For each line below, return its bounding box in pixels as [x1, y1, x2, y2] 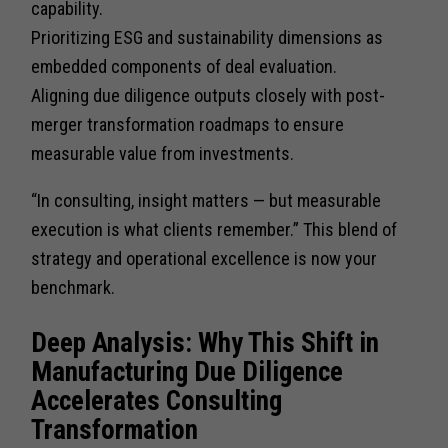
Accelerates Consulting [31, 384, 283, 417]
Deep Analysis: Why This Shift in [31, 326, 380, 359]
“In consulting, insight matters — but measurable [31, 189, 382, 211]
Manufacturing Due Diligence [31, 355, 344, 388]
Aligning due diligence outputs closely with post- [31, 84, 386, 106]
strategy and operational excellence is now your [31, 247, 378, 269]
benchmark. [31, 276, 116, 298]
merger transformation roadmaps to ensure [31, 113, 345, 135]
